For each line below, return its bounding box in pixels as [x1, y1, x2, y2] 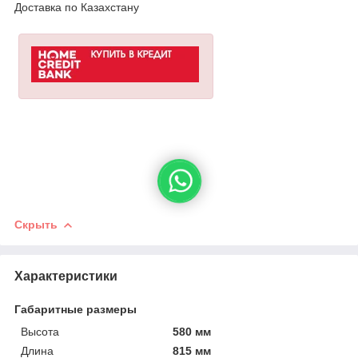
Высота [21, 324, 59, 338]
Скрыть [14, 217, 58, 231]
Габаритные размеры [14, 302, 137, 316]
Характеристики [14, 268, 117, 283]
